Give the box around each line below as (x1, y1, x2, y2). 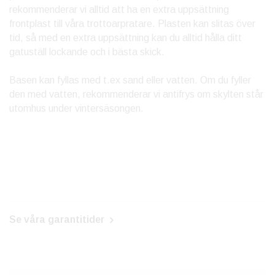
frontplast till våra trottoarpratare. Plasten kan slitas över (9, 18, 255, 29)
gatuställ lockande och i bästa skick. (9, 47, 165, 58)
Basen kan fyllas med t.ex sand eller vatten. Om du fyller (9, 75, 251, 86)
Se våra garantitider (9, 214, 107, 225)
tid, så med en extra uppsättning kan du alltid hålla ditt (9, 33, 242, 44)
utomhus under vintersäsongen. (9, 103, 144, 114)
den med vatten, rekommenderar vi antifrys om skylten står (9, 89, 263, 100)
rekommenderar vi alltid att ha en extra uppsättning (9, 4, 229, 15)
